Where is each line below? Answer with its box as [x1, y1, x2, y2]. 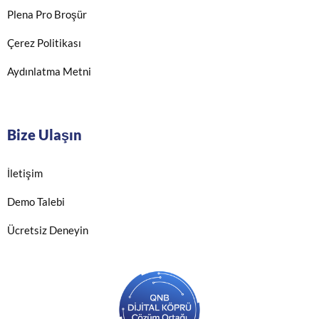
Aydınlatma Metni [7, 64, 91, 78]
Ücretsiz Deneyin [7, 223, 88, 236]
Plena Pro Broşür [7, 7, 87, 21]
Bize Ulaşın [7, 125, 82, 143]
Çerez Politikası [7, 36, 81, 49]
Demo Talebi [7, 194, 65, 208]
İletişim [7, 166, 43, 179]
